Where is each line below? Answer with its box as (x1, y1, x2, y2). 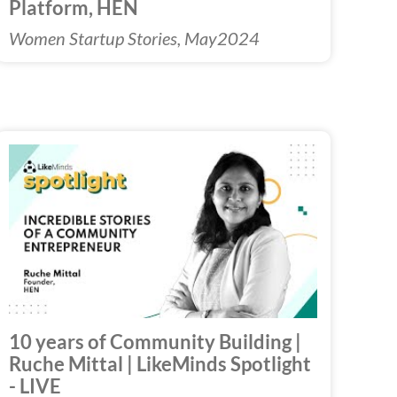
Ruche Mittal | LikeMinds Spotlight (8, 352, 311, 376)
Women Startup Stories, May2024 (8, 27, 260, 49)
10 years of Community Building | (8, 330, 301, 354)
